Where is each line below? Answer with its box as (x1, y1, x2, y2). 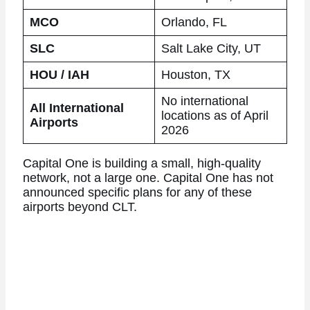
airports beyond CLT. (22, 199, 137, 214)
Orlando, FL (161, 15, 227, 30)
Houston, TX (161, 68, 230, 82)
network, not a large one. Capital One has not (22, 170, 273, 185)
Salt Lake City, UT (161, 42, 261, 56)
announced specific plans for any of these (22, 185, 252, 199)
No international (161, 94, 248, 109)
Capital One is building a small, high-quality (22, 156, 261, 170)
